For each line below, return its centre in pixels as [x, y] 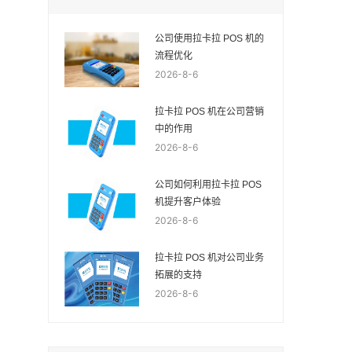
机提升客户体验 [187, 202]
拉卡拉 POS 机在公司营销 [209, 112]
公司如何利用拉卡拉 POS [208, 185]
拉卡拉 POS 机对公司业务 [209, 258]
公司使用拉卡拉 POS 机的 [209, 38]
